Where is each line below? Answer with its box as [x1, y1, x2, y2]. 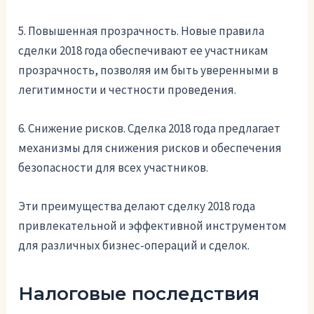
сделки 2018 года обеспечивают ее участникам [18, 42, 269, 58]
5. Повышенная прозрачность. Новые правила [18, 22, 265, 39]
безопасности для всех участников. [18, 159, 209, 175]
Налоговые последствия [18, 282, 260, 306]
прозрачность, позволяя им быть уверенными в [18, 62, 279, 78]
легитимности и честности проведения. [18, 81, 237, 97]
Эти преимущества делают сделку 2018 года [18, 198, 256, 214]
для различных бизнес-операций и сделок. [18, 238, 250, 254]
